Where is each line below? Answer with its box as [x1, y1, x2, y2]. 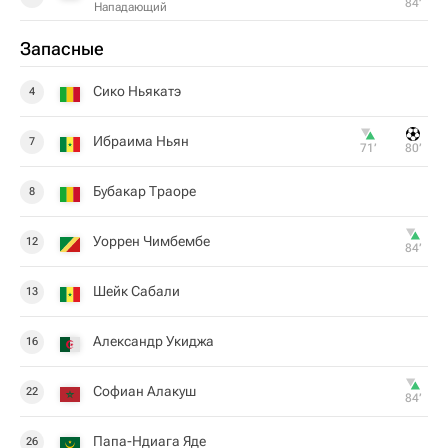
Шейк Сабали [93, 283, 180, 299]
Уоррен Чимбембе [93, 233, 210, 249]
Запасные [20, 38, 104, 59]
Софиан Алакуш [93, 383, 196, 399]
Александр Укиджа [93, 333, 214, 349]
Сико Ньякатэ [93, 83, 181, 99]
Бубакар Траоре [93, 183, 196, 199]
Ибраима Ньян [93, 133, 189, 149]
